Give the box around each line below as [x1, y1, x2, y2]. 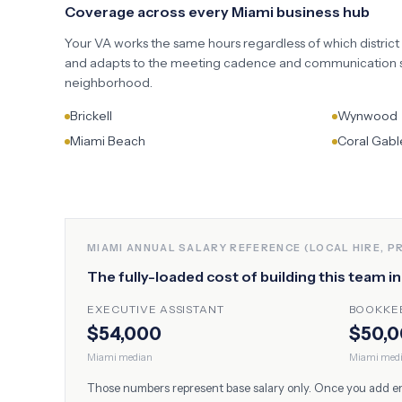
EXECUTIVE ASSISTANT [87, 302, 225, 316]
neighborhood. [65, 74, 153, 91]
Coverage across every [65, 3, 232, 21]
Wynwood [337, 108, 398, 124]
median [117, 351, 153, 363]
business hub [274, 3, 370, 21]
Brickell [70, 108, 112, 124]
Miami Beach [70, 133, 145, 149]
